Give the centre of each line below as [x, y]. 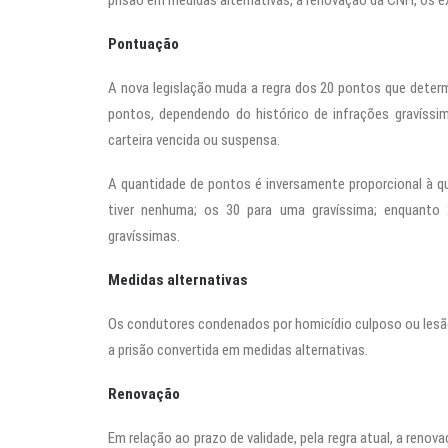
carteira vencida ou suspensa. [194, 140]
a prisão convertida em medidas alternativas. [238, 350]
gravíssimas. [144, 236]
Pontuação [143, 44]
